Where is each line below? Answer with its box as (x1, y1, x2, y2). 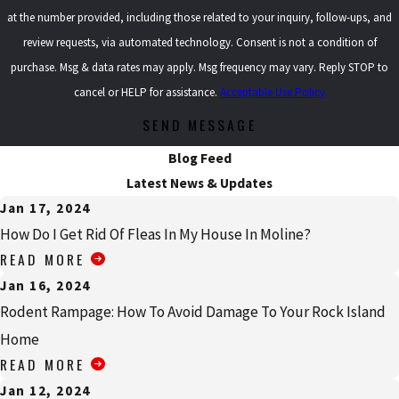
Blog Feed (167, 150, 232, 167)
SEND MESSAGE (142, 114, 256, 136)
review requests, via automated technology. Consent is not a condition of (22, 34, 236, 50)
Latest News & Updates (126, 175, 273, 192)
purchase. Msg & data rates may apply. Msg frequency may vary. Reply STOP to (11, 59, 388, 75)
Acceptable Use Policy (220, 84, 325, 100)
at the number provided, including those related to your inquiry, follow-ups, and (7, 9, 392, 25)
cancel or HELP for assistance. (74, 84, 220, 100)
